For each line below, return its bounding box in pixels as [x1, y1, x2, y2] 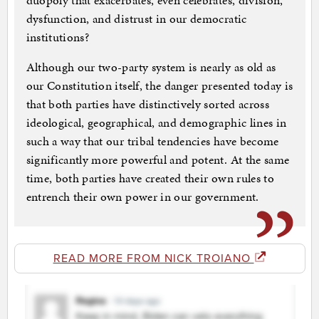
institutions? [26, 28, 90, 46]
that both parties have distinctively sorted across [26, 95, 270, 113]
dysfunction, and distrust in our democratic [26, 10, 247, 28]
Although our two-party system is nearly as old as [26, 58, 276, 76]
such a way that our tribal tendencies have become [26, 132, 279, 150]
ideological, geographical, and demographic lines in [26, 114, 287, 132]
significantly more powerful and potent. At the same [26, 151, 290, 169]
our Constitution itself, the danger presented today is [26, 77, 293, 95]
